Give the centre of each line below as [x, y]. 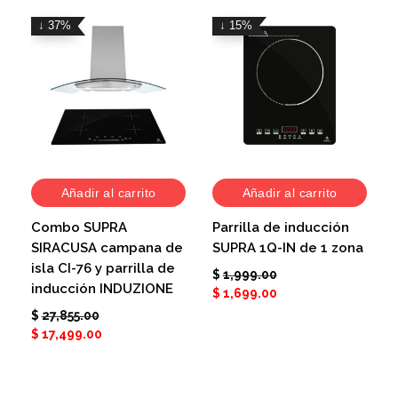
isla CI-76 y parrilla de [103, 268]
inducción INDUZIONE [102, 288]
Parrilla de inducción [281, 227]
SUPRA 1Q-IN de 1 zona [288, 247]
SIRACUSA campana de [107, 247]
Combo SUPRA [79, 227]
